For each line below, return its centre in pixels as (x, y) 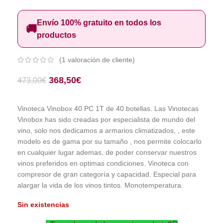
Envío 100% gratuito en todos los (99, 23)
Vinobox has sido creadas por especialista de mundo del (106, 120)
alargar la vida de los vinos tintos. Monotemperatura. (100, 185)
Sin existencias (43, 205)
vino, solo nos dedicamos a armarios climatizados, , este (106, 131)
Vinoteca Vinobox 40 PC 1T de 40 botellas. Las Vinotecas (108, 109)
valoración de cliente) (100, 60)
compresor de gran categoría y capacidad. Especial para (107, 174)
